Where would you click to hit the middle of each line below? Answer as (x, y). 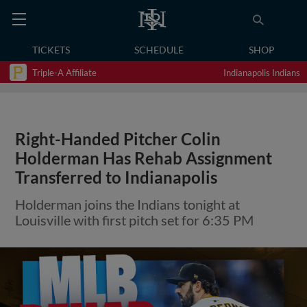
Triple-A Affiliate (64, 72)
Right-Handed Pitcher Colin (118, 139)
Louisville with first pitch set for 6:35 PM (135, 220)
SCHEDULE (159, 50)
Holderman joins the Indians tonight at (128, 204)
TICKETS (51, 50)
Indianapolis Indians (262, 72)
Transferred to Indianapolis (116, 177)
